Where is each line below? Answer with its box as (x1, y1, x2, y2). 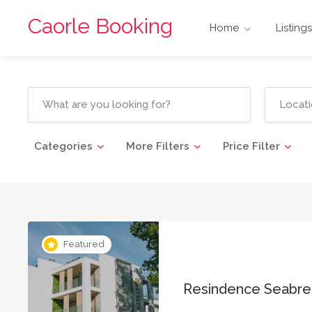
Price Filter (223, 140, 280, 153)
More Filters (126, 140, 189, 153)
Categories (34, 140, 93, 153)
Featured (63, 239, 104, 249)
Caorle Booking (28, 14, 173, 38)
